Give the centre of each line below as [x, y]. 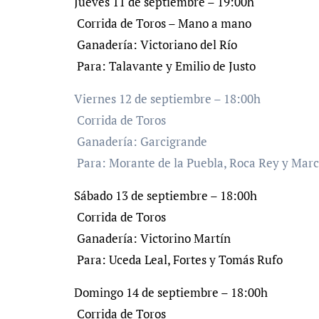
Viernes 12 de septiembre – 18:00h [167, 99]
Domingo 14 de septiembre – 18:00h [171, 292]
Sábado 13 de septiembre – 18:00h [166, 195]
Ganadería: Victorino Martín [152, 238]
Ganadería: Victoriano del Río [156, 45]
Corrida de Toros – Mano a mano [163, 23]
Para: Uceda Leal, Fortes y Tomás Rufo [178, 260]
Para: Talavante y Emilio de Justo [165, 66]
